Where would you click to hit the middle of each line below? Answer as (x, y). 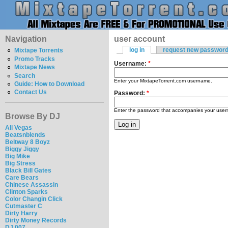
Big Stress (20, 163)
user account (139, 39)
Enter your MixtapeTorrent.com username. (163, 81)
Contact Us (31, 92)
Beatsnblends (25, 135)
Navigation (26, 39)
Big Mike (18, 156)
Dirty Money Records (36, 220)
